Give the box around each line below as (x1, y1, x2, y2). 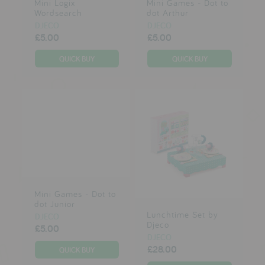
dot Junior (34, 198, 75, 210)
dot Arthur (146, 7, 189, 19)
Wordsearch (34, 7, 82, 19)
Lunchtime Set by (146, 208, 218, 220)
